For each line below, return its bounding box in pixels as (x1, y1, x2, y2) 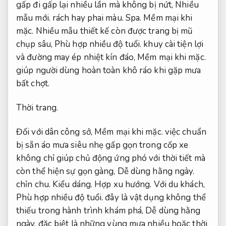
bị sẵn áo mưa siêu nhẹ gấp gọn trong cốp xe (16, 139, 189, 151)
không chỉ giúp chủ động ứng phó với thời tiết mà (16, 152, 205, 164)
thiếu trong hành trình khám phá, (16, 205, 146, 217)
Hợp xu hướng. (94, 179, 152, 191)
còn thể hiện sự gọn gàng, (16, 165, 118, 178)
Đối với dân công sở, (16, 126, 95, 138)
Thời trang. (16, 102, 59, 114)
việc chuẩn (162, 126, 206, 138)
